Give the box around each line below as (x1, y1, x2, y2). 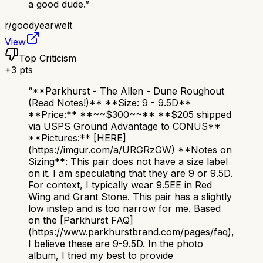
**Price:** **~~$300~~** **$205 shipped (28, 109, 231, 121)
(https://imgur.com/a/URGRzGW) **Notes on (28, 144, 232, 156)
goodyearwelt (12, 19, 72, 32)
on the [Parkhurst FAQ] (28, 214, 133, 227)
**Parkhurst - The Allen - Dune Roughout (32, 85, 224, 97)
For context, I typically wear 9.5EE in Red (28, 179, 212, 191)
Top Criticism (19, 52, 76, 65)
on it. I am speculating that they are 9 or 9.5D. (28, 167, 232, 180)
